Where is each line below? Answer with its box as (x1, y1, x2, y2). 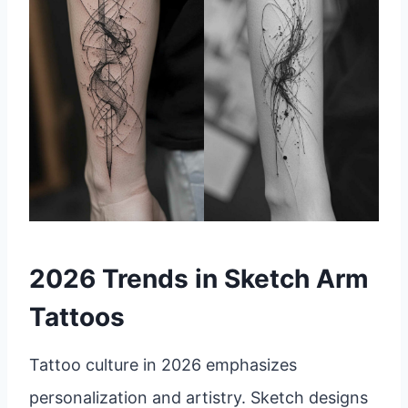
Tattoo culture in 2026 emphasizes (29, 355, 297, 375)
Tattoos (29, 301, 125, 333)
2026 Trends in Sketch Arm (29, 263, 369, 295)
